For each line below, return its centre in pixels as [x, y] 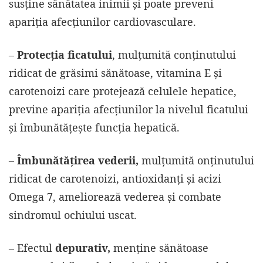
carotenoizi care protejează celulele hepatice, [123, 91]
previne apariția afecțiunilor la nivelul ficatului [129, 109]
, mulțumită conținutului [174, 55]
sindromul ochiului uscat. [73, 215]
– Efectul [32, 248]
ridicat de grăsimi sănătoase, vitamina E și [115, 73]
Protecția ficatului [65, 55]
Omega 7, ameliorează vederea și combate [115, 197]
